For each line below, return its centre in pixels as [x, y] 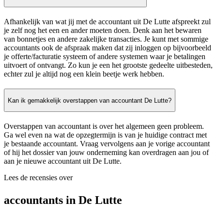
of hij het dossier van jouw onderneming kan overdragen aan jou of [106, 153]
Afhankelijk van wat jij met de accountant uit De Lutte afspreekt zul [107, 22]
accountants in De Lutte [63, 200]
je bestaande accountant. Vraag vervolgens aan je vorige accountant [107, 144]
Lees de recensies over [38, 178]
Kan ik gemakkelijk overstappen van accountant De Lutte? [90, 100]
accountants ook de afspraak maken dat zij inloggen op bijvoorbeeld [108, 48]
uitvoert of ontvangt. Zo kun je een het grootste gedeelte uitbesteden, [108, 65]
